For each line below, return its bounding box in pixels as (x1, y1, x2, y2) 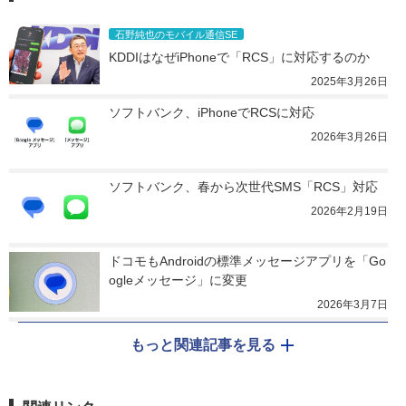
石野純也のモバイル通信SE (115, 28, 237, 40)
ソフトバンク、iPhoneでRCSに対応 (109, 104, 314, 120)
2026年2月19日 (311, 204, 388, 217)
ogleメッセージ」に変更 (109, 272, 247, 287)
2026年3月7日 (317, 297, 388, 311)
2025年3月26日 (311, 74, 388, 88)
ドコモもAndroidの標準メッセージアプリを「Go (109, 253, 386, 268)
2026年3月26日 (311, 130, 388, 143)
